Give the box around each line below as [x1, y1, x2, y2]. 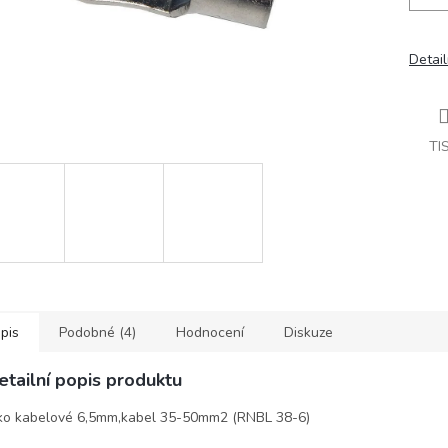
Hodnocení [176, 323, 244, 342]
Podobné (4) [59, 323, 136, 342]
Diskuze [284, 323, 333, 342]
